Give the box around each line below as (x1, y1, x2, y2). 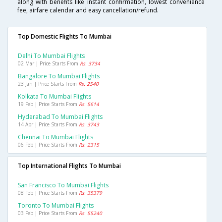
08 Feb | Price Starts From (18, 189, 79, 197)
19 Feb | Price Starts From (18, 101, 79, 108)
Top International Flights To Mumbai (18, 162, 121, 170)
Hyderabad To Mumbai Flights (18, 112, 103, 121)
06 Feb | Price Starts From (18, 141, 79, 149)
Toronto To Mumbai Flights (18, 201, 94, 210)
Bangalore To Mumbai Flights (18, 72, 100, 81)
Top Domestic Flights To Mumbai (18, 32, 111, 41)
